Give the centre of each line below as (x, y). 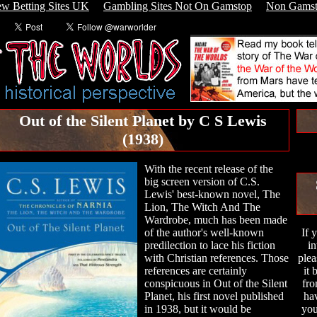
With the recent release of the (209, 169)
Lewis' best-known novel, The (212, 194)
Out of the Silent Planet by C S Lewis (143, 121)
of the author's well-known (204, 232)
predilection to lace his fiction (210, 245)
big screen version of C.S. (202, 181)
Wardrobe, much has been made (216, 220)
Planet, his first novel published (214, 296)
